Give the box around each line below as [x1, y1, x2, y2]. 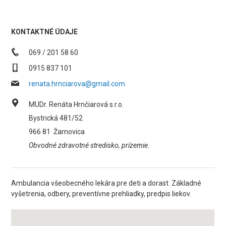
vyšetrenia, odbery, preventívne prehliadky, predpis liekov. [11, 190, 192, 198]
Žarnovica [53, 128, 85, 136]
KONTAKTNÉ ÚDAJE [11, 28, 78, 36]
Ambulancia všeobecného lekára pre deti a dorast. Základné [11, 179, 202, 187]
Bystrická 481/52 [29, 114, 83, 122]
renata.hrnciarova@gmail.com [29, 80, 126, 88]
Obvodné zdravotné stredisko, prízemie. [29, 141, 150, 149]
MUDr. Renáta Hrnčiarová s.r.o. [29, 100, 124, 108]
